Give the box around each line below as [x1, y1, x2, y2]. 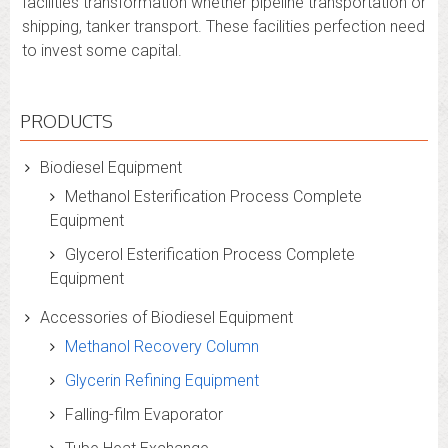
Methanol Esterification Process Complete [65, 187, 362, 206]
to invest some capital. [22, 41, 182, 60]
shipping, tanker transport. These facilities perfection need [22, 17, 425, 36]
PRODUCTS [20, 110, 113, 132]
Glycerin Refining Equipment [65, 371, 259, 390]
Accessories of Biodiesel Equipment [40, 308, 293, 327]
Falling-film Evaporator [65, 405, 223, 424]
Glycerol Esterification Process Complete [65, 245, 355, 264]
